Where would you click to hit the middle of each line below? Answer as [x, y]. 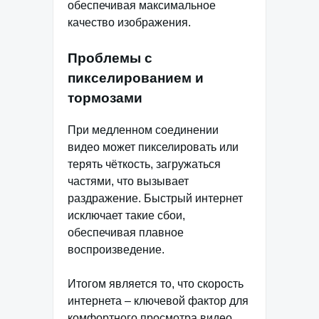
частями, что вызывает [128, 181]
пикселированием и [136, 78]
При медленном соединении [143, 130]
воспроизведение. [116, 249]
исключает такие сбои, [126, 215]
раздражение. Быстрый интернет [155, 198]
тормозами [105, 98]
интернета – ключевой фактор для [158, 300]
